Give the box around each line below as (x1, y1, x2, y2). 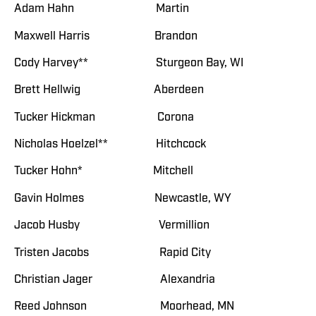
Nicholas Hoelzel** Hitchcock (14, 137, 206, 152)
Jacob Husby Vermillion (14, 218, 209, 233)
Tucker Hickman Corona (14, 109, 194, 124)
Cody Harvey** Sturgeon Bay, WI (14, 55, 243, 70)
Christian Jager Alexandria (14, 272, 215, 287)
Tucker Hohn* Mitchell (14, 164, 193, 178)
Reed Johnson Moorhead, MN (14, 299, 234, 314)
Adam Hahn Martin (14, 1, 189, 16)
